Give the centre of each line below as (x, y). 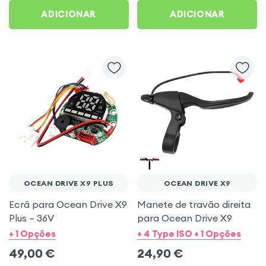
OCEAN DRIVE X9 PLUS (69, 183)
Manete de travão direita (194, 204)
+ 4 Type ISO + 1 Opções (189, 234)
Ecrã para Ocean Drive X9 (68, 204)
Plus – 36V (31, 218)
